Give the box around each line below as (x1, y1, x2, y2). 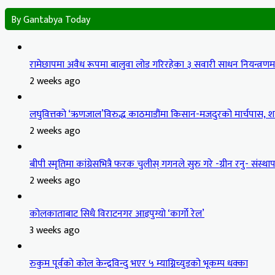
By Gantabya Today (11, 11, 90, 28)
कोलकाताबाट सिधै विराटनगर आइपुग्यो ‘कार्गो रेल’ (29, 205, 204, 222)
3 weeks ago (29, 222, 80, 239)
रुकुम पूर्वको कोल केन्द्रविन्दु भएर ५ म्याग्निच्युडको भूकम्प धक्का (29, 255, 248, 272)
